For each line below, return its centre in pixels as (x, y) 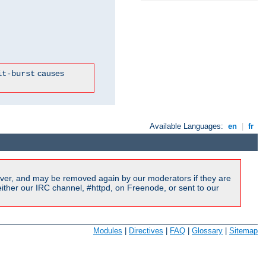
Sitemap (243, 231)
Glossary (207, 231)
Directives (146, 231)
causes (50, 73)
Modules (108, 231)
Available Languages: (188, 126)
